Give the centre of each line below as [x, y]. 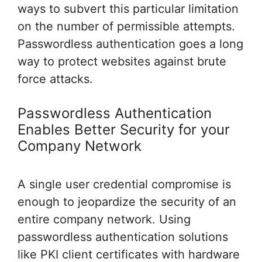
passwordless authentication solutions [123, 237]
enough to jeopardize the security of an [127, 201]
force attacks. [55, 79]
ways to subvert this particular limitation [128, 8]
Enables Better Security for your [124, 129]
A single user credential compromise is [124, 184]
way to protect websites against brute [122, 61]
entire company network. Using [104, 219]
